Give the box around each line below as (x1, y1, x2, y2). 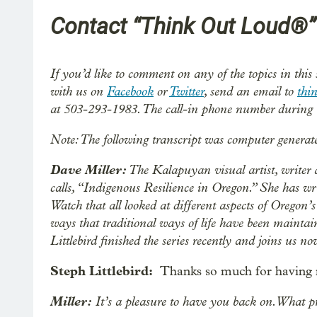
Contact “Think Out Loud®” (50, 12, 316, 40)
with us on (50, 83, 107, 100)
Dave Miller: (50, 162, 127, 178)
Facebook (107, 83, 154, 100)
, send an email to (204, 83, 297, 100)
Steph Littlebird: (50, 263, 160, 279)
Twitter (169, 83, 204, 100)
